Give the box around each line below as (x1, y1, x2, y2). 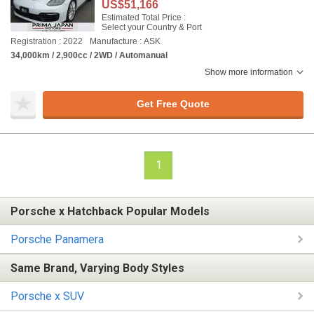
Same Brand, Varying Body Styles (11, 261, 184, 275)
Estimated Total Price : (102, 13, 186, 22)
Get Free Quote (136, 97, 210, 109)
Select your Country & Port (102, 22, 202, 32)
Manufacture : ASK (90, 36, 161, 46)
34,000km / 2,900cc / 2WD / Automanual (11, 50, 168, 60)
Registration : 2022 (11, 36, 83, 46)
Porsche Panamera (11, 232, 104, 246)
